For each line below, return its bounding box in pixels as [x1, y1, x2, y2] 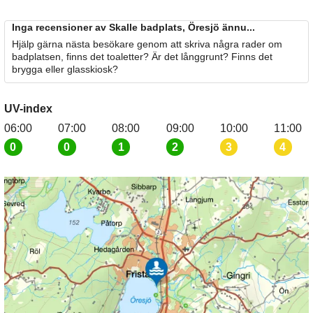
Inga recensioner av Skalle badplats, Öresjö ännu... [12, 22, 255, 34]
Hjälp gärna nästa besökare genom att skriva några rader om [12, 38, 282, 50]
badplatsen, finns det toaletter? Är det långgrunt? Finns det [12, 51, 272, 63]
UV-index [4, 103, 52, 115]
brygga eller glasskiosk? [12, 64, 118, 75]
